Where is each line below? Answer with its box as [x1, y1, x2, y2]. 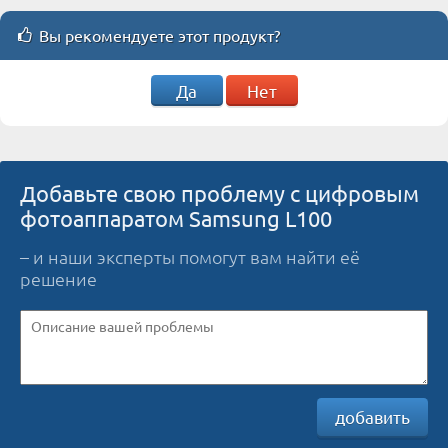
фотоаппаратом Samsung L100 [20, 204, 332, 231]
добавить [335, 405, 410, 427]
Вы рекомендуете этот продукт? [39, 24, 280, 45]
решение [20, 266, 97, 290]
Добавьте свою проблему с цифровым [20, 179, 419, 206]
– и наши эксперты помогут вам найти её [20, 244, 360, 268]
